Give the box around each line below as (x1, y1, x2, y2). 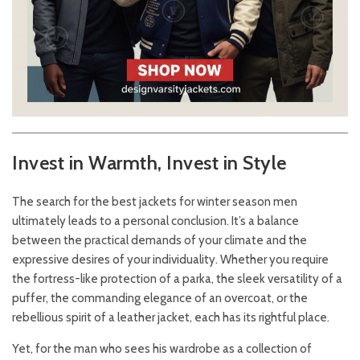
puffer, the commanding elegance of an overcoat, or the (12, 290, 308, 305)
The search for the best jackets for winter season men (12, 194, 297, 209)
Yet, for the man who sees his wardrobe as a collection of (12, 341, 312, 356)
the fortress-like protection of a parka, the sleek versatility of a (12, 271, 342, 286)
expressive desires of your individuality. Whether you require (12, 252, 329, 267)
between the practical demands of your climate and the (12, 232, 307, 247)
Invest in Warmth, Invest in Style (12, 150, 287, 174)
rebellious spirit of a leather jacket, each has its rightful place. (12, 309, 329, 325)
